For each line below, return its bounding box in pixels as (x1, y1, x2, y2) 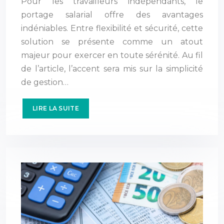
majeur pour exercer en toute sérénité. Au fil (21, 50, 203, 60)
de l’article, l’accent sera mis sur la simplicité (21, 64, 203, 74)
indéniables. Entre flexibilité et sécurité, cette (21, 23, 203, 33)
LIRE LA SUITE (32, 104, 79, 112)
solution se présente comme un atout (21, 37, 203, 47)
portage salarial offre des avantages (21, 10, 203, 20)
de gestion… (21, 77, 68, 87)
